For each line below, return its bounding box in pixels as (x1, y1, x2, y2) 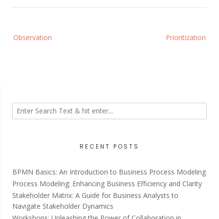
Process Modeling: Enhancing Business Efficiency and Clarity (12, 178, 202, 188)
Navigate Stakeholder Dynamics (12, 201, 113, 211)
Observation (13, 32, 52, 42)
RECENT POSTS (80, 142, 139, 151)
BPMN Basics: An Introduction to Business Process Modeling (12, 167, 206, 176)
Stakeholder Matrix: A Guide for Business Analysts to (12, 190, 178, 200)
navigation (12, 38, 44, 47)
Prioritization (166, 32, 206, 42)
